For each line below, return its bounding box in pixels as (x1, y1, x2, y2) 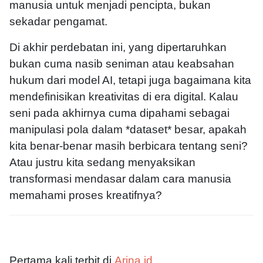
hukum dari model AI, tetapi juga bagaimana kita (9, 74, 251, 87)
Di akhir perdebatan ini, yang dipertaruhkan (9, 41, 227, 54)
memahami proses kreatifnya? (9, 189, 162, 202)
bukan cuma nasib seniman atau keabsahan (9, 58, 234, 70)
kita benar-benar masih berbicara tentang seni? (9, 140, 248, 153)
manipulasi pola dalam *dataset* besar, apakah (9, 123, 247, 136)
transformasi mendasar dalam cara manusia (9, 173, 231, 186)
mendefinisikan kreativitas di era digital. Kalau (9, 90, 238, 103)
